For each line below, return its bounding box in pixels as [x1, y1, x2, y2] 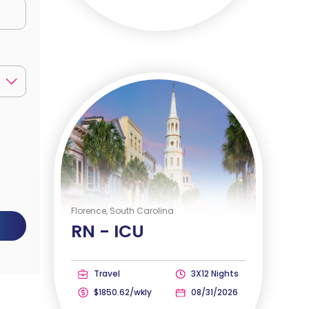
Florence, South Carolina [71, 204, 175, 217]
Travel [92, 267, 121, 279]
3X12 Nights [188, 267, 239, 279]
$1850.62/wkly [92, 286, 152, 298]
